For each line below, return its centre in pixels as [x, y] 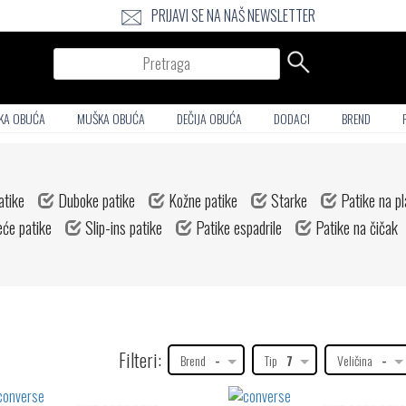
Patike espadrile [237, 227]
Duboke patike [95, 200]
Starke [287, 200]
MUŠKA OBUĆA [111, 118]
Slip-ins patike [122, 227]
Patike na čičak [355, 227]
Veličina [354, 360]
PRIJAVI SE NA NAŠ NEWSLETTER [233, 15]
